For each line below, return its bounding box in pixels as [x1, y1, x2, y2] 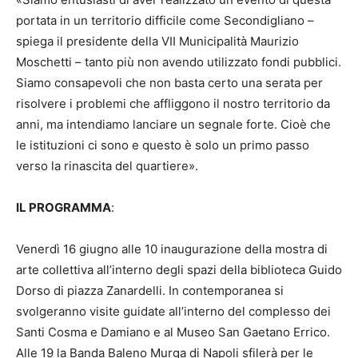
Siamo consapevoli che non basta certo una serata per [16, 75, 323, 91]
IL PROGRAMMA [16, 200, 111, 216]
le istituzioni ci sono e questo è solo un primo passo [16, 137, 309, 153]
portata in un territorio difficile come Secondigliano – [16, 13, 314, 29]
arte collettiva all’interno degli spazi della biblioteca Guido [16, 262, 342, 278]
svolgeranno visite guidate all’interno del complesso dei [16, 304, 331, 320]
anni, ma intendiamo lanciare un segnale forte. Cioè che [16, 117, 331, 133]
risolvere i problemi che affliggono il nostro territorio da [16, 96, 330, 112]
